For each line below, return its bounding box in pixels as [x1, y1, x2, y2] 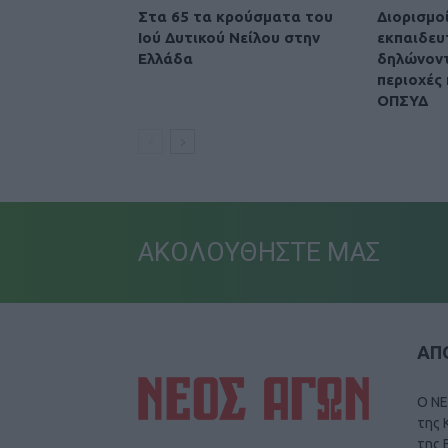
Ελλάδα [138, 49, 193, 67]
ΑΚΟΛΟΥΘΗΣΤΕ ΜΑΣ [138, 236, 380, 267]
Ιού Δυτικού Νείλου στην [138, 28, 320, 46]
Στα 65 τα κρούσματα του [138, 7, 333, 25]
